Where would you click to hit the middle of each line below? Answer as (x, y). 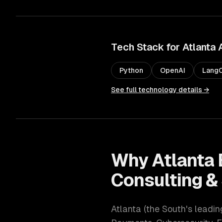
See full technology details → (160, 90)
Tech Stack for (147, 47)
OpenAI (173, 70)
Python (131, 70)
